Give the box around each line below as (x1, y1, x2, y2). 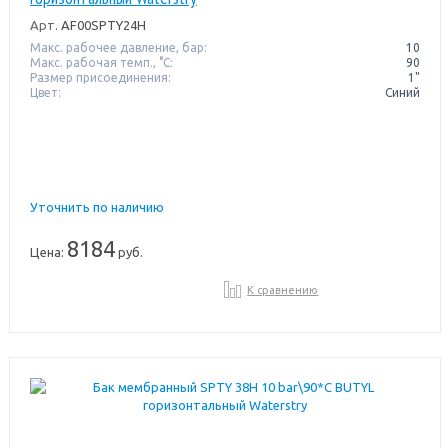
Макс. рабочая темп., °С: (29, 55, 173, 69)
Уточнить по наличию (29, 199, 164, 214)
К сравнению (247, 283, 319, 296)
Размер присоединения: (29, 70, 171, 84)
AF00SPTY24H (57, 17, 146, 32)
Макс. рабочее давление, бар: (29, 40, 207, 54)
